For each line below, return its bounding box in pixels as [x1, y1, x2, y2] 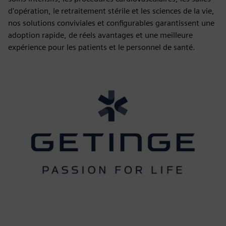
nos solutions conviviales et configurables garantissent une [8, 18, 214, 28]
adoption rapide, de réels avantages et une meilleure [8, 30, 193, 40]
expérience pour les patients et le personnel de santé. [8, 42, 195, 52]
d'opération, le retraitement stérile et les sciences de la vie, [8, 6, 214, 16]
